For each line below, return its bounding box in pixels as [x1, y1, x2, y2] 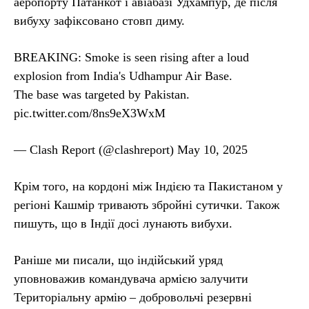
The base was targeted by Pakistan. [14, 87, 190, 101]
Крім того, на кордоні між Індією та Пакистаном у [14, 179, 283, 193]
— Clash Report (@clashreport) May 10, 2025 [14, 142, 248, 157]
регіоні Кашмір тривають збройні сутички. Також [14, 197, 279, 212]
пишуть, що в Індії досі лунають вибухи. [14, 216, 232, 230]
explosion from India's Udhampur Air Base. [14, 68, 232, 83]
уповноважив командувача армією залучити [14, 271, 248, 286]
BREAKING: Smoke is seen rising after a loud [14, 50, 249, 64]
